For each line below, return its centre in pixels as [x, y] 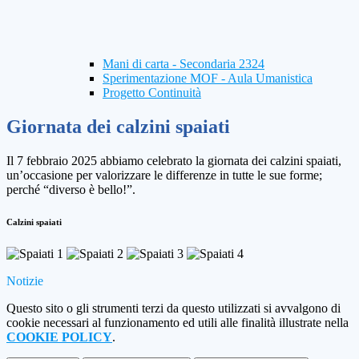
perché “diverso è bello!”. [71, 190]
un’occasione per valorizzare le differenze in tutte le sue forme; [164, 175]
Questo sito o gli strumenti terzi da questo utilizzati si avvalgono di [173, 309]
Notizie [25, 281]
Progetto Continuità [152, 93]
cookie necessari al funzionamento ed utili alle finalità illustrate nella [177, 323]
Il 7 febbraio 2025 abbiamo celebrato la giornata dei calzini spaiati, [174, 161]
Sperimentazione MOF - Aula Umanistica [208, 79]
